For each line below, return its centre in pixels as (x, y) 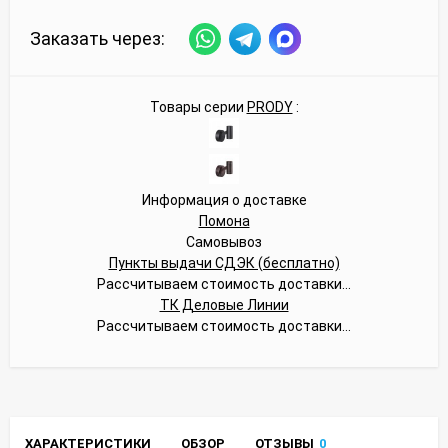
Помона (224, 220)
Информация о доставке (224, 199)
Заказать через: (97, 39)
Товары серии (198, 106)
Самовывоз (224, 241)
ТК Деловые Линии (224, 304)
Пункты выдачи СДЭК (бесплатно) (224, 262)
